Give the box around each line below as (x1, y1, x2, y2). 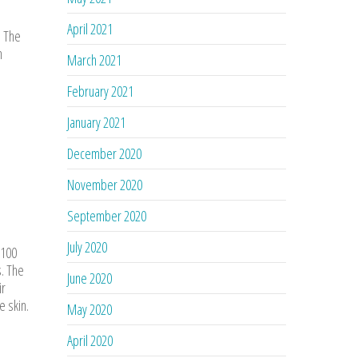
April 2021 (67, 18, 113, 38)
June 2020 (67, 268, 113, 288)
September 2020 (67, 205, 147, 225)
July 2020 (67, 237, 108, 257)
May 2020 (67, 299, 113, 319)
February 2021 (67, 81, 134, 101)
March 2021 (67, 50, 122, 70)
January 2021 (67, 112, 126, 132)
